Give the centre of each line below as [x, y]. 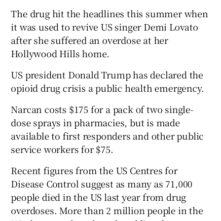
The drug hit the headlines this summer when [110, 14]
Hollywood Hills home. [60, 54]
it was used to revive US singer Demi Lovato [105, 27]
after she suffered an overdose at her [90, 40]
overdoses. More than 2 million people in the [107, 210]
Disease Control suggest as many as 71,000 [102, 184]
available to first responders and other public [108, 136]
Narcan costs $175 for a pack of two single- [102, 109]
